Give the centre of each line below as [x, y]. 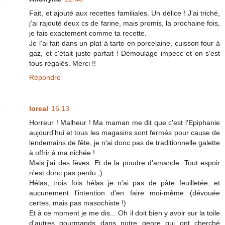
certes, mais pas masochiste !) [78, 203]
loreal [39, 108]
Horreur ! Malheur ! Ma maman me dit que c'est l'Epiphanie [125, 122]
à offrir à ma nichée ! [62, 152]
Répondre [45, 77]
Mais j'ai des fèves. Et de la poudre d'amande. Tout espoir [125, 162]
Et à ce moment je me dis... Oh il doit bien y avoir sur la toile [125, 213]
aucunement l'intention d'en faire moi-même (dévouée [125, 193]
